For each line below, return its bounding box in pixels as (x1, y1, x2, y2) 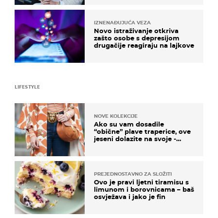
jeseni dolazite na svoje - (94, 134, 176, 143)
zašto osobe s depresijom (94, 34, 180, 42)
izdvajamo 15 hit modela (94, 142, 175, 150)
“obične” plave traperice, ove (94, 127, 191, 135)
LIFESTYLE (15, 83, 40, 90)
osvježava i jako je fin (94, 193, 165, 201)
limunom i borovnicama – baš (94, 185, 194, 194)
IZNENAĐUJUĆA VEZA (94, 19, 151, 26)
